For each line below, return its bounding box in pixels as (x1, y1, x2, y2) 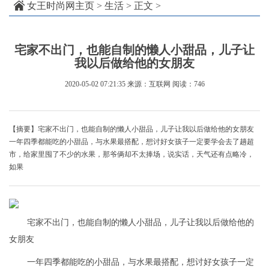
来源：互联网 (127, 80, 171, 89)
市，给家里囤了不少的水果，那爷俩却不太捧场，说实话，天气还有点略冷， (9, 150, 254, 159)
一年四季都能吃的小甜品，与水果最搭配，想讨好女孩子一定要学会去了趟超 (9, 138, 254, 147)
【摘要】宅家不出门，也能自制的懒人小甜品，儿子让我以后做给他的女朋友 (9, 125, 254, 134)
